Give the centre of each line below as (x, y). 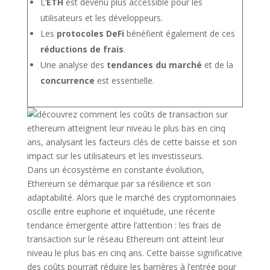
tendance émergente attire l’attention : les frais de (124, 225)
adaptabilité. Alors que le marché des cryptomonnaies (131, 197)
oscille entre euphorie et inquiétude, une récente (121, 211)
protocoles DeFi (90, 33)
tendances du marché (154, 65)
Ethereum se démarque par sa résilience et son (119, 184)
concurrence (67, 80)
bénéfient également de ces (179, 33)
